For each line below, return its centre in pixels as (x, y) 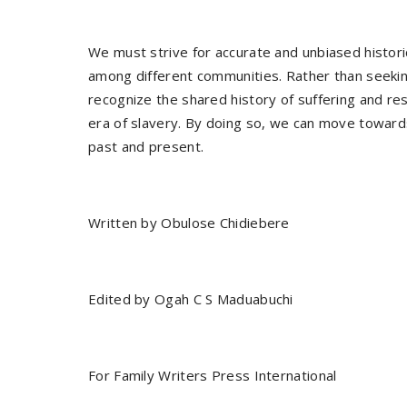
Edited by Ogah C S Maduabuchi (193, 299)
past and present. (146, 146)
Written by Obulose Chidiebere (189, 223)
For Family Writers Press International (213, 375)
